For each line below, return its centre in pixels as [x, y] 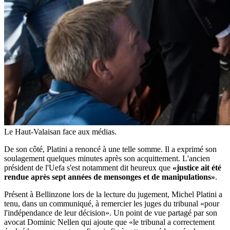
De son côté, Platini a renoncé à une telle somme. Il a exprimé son [110, 149]
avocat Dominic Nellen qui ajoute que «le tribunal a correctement [109, 222]
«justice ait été [197, 167]
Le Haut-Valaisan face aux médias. [60, 131]
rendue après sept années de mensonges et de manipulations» [110, 177]
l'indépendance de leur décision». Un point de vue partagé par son [111, 213]
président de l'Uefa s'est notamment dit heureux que [88, 167]
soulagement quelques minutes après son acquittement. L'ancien [107, 158]
